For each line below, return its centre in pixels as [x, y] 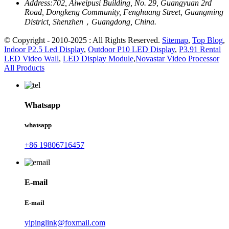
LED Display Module [98, 58]
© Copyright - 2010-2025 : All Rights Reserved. [83, 40]
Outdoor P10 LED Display [131, 49]
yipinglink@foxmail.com [65, 222]
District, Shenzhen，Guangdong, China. [90, 21]
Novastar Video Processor [177, 58]
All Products [24, 67]
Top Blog [208, 40]
